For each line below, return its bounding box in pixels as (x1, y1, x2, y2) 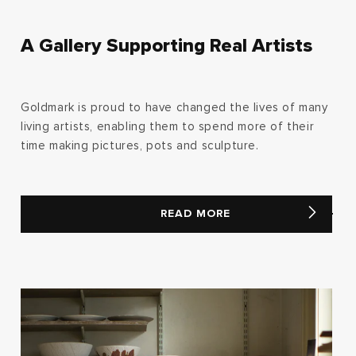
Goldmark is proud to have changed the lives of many (21, 101, 328, 114)
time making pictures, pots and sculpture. (21, 139, 259, 152)
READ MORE (161, 208, 230, 220)
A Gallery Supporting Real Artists (21, 36, 312, 56)
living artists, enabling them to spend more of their (21, 120, 315, 133)
